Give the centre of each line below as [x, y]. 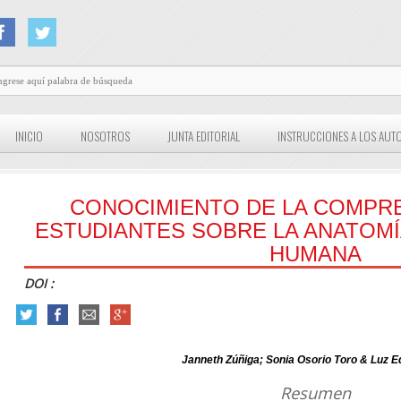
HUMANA [315, 254]
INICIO [30, 137]
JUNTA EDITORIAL [204, 137]
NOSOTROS [106, 137]
